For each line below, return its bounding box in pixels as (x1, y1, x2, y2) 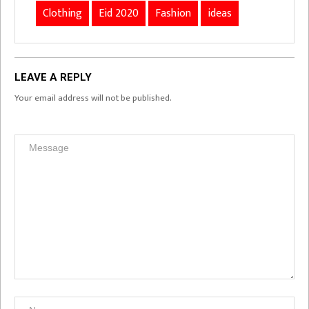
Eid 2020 (99, 4, 139, 23)
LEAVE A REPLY (14, 71, 92, 83)
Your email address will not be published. (14, 90, 172, 106)
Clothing (43, 4, 82, 23)
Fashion (155, 4, 191, 23)
